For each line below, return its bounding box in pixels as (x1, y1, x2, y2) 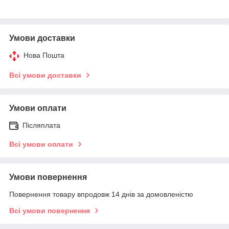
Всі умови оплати (9, 140, 73, 148)
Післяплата (22, 121, 60, 129)
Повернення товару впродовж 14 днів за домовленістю (9, 190, 193, 198)
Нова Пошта (24, 51, 64, 59)
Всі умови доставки (9, 71, 81, 79)
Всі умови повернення (9, 206, 90, 215)
